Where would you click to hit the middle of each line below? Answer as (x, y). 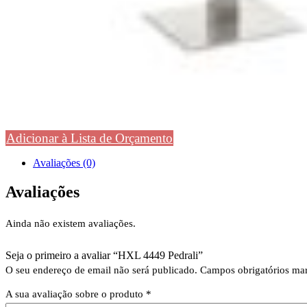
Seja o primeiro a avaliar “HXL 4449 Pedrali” (104, 256)
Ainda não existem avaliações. (71, 224)
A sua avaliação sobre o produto (76, 294)
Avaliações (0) (64, 163)
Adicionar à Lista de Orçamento (89, 138)
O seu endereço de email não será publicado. (101, 270)
